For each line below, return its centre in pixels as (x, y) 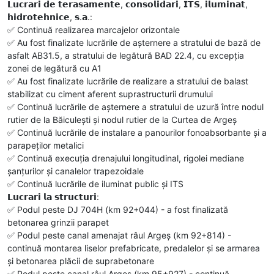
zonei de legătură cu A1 (54, 68)
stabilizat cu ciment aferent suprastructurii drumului (110, 94)
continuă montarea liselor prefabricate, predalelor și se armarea (134, 248)
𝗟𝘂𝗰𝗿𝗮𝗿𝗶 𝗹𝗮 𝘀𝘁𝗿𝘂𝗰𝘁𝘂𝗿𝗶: (53, 197)
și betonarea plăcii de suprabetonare (81, 261)
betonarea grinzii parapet (58, 223)
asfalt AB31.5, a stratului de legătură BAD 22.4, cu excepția (126, 56)
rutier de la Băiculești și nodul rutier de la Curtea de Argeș (122, 120)
